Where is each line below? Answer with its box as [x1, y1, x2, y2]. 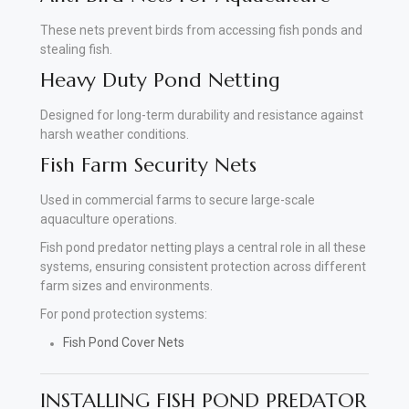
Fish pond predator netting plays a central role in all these [40, 239, 366, 255]
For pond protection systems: [40, 306, 207, 321]
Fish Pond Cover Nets [63, 334, 184, 350]
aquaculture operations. [40, 211, 177, 226]
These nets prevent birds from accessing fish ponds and [40, 22, 362, 37]
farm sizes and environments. [40, 278, 213, 293]
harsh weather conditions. [40, 126, 189, 142]
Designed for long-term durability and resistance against [40, 107, 363, 122]
